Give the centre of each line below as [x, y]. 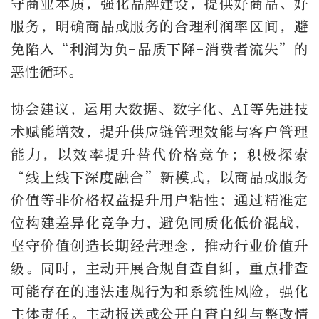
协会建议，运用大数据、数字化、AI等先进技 [159, 109]
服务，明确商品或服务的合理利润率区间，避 [159, 27]
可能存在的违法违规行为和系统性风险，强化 [159, 291]
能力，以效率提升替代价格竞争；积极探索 [159, 155]
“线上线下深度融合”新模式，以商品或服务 [159, 177]
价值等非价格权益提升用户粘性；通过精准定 [159, 200]
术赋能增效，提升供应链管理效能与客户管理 [159, 132]
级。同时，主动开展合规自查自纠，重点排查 [159, 268]
